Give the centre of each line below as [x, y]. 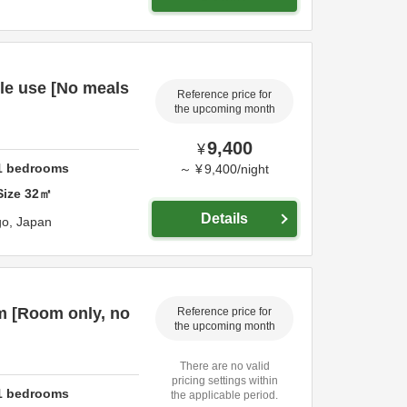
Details [224, 218]
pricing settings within [224, 380]
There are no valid [224, 366]
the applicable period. [224, 395]
